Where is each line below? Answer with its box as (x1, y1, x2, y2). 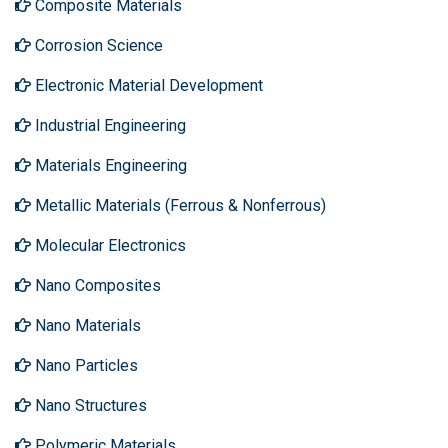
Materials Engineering (31, 156, 187, 175)
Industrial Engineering (31, 116, 186, 135)
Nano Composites (31, 276, 161, 295)
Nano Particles (31, 356, 138, 375)
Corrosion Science (31, 36, 163, 55)
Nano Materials (31, 316, 141, 335)
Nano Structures (31, 396, 147, 415)
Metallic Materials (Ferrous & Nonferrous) (31, 196, 326, 215)
